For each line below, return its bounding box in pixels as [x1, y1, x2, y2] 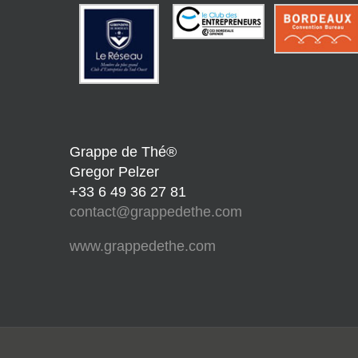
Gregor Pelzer [70, 164, 159, 180]
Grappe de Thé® [70, 144, 177, 160]
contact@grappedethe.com [70, 204, 242, 220]
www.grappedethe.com [70, 238, 216, 254]
